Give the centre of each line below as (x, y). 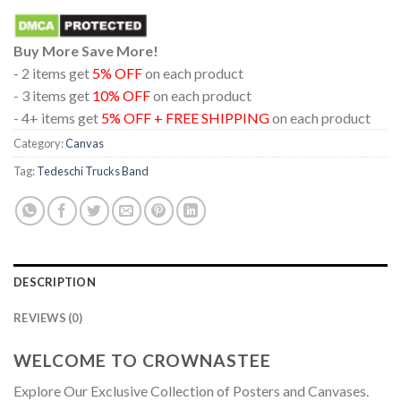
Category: (39, 144)
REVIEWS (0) (48, 318)
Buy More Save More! (86, 51)
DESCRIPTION (55, 282)
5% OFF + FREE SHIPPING (185, 118)
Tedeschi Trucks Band (93, 171)
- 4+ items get (57, 118)
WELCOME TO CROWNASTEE (143, 361)
